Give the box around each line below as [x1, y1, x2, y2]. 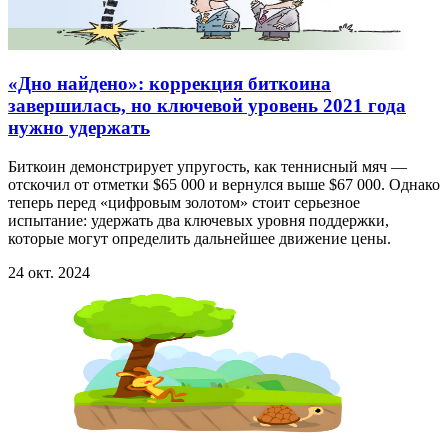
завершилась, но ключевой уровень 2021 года [8, 95, 406, 117]
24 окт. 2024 [8, 263, 90, 281]
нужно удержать [8, 117, 150, 139]
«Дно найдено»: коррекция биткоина [8, 73, 331, 95]
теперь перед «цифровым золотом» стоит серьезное [8, 193, 360, 211]
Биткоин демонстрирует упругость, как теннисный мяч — [8, 157, 407, 175]
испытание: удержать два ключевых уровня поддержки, [8, 211, 389, 229]
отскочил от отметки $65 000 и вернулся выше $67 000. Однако [8, 175, 440, 193]
